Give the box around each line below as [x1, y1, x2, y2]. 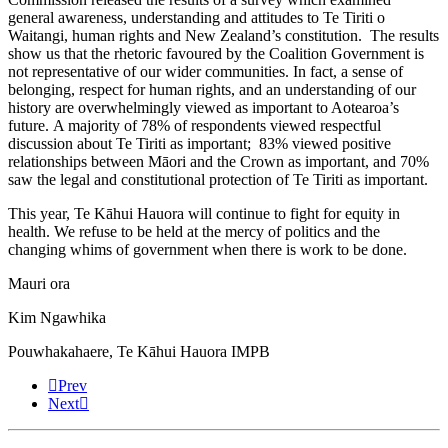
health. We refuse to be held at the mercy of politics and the [8, 223, 380, 241]
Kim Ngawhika [8, 309, 106, 327]
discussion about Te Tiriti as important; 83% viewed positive [8, 135, 391, 153]
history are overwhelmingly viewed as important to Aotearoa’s [8, 99, 399, 117]
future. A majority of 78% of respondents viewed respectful [8, 117, 381, 135]
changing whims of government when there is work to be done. [8, 241, 407, 259]
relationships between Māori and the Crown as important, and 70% [8, 153, 429, 171]
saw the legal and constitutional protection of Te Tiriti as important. [8, 171, 428, 189]
